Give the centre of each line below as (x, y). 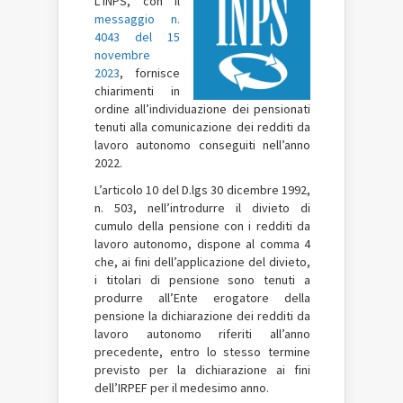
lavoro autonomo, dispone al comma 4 (202, 244)
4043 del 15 (137, 37)
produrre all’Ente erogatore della (202, 298)
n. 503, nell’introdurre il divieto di (202, 208)
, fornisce (150, 73)
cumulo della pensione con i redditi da (202, 226)
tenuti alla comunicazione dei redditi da (202, 127)
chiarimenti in (137, 91)
